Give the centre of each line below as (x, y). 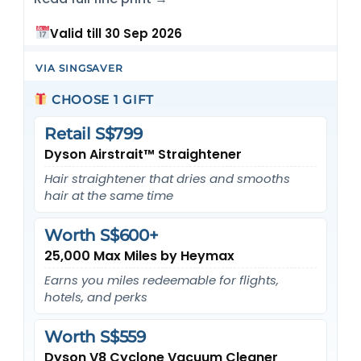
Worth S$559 (95, 336)
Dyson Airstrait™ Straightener (143, 154)
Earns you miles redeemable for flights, (162, 280)
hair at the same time (109, 195)
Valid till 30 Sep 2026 (116, 33)
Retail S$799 (93, 133)
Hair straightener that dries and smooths (168, 178)
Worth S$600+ (102, 235)
